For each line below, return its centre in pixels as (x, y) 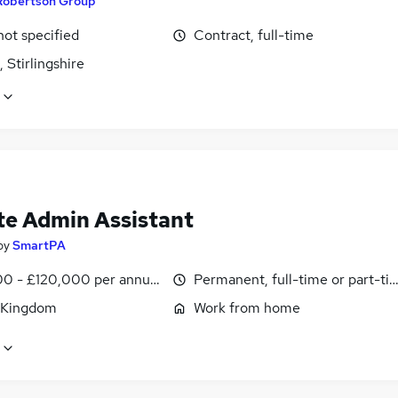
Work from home (247, 307)
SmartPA (39, 245)
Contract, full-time (254, 35)
